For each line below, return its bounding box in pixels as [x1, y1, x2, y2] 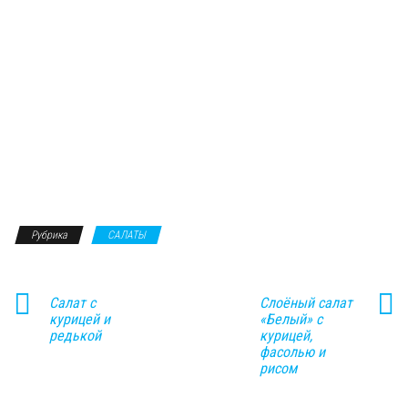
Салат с [49, 293, 96, 311]
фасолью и [259, 342, 325, 361]
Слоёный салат [259, 293, 352, 311]
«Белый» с [259, 310, 322, 328]
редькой [49, 326, 101, 344]
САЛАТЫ [107, 228, 146, 241]
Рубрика [31, 228, 67, 241]
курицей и [49, 310, 110, 328]
